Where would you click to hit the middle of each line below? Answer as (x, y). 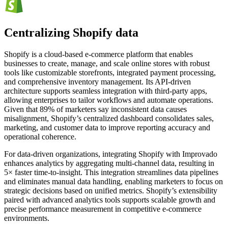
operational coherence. (40, 136)
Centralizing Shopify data (71, 32)
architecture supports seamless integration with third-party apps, (106, 91)
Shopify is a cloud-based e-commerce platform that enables (98, 54)
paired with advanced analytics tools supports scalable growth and (110, 199)
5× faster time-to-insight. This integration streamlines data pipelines (111, 172)
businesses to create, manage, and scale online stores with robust (107, 63)
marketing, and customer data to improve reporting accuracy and (107, 127)
